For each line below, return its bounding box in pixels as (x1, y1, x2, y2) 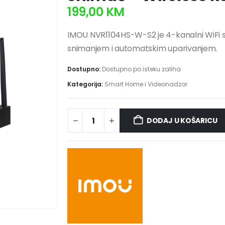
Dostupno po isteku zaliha (102, 64, 181, 73)
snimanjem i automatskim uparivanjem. (67, 43, 217, 55)
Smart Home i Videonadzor (104, 79, 187, 88)
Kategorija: (67, 79, 104, 88)
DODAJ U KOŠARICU (146, 116, 217, 126)
